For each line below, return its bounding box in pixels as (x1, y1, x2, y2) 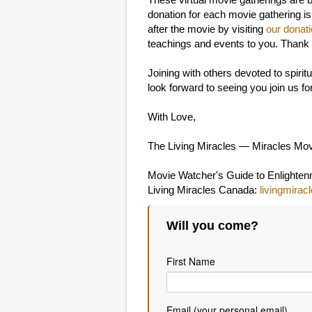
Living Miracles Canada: (148, 185, 260, 196)
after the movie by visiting (148, 24, 266, 36)
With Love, (148, 111, 196, 123)
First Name (166, 254, 215, 269)
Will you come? (166, 219, 258, 233)
